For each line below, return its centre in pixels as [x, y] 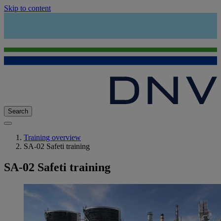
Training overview [52, 138]
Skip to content [27, 8]
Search [18, 111]
